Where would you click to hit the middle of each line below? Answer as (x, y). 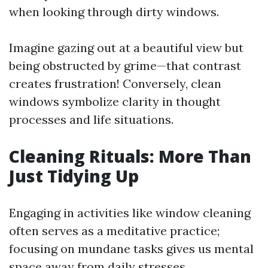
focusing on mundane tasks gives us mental (131, 249)
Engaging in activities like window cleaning (130, 213)
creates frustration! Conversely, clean (115, 83)
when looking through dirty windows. (114, 12)
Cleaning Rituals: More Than (130, 156)
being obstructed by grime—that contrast (125, 66)
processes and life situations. (91, 119)
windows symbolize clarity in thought (115, 101)
